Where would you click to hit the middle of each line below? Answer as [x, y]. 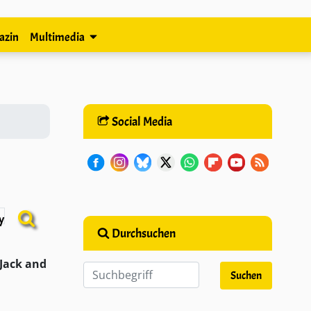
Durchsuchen [142, 233]
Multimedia [58, 37]
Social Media [141, 121]
